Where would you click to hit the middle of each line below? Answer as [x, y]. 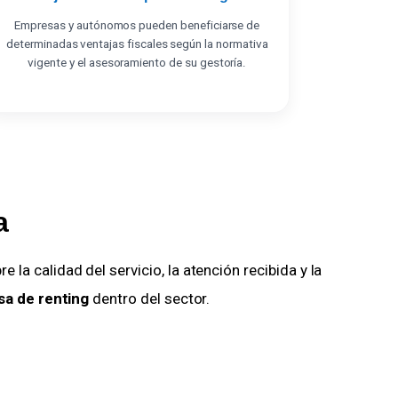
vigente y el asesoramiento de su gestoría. [137, 63]
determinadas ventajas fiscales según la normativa [137, 44]
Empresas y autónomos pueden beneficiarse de [137, 25]
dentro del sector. [150, 299]
